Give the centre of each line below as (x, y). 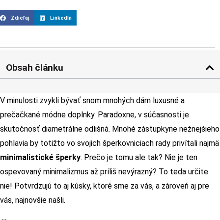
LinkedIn (61, 18)
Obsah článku (35, 67)
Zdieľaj (20, 18)
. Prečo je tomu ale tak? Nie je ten (139, 157)
